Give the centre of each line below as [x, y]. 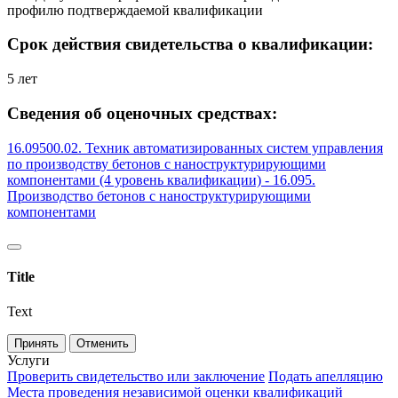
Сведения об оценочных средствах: [142, 113]
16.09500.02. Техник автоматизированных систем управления [195, 147]
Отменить [103, 344]
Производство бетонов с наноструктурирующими [159, 195]
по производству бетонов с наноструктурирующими [167, 163]
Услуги [28, 361]
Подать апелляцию [326, 377]
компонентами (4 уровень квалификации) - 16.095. [161, 179]
